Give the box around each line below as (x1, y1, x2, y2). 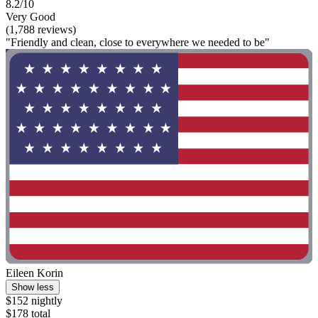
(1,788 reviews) (6, 23, 76, 36)
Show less (11, 281, 54, 292)
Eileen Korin (6, 266, 63, 279)
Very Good (6, 11, 55, 23)
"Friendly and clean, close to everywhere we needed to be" (6, 36, 270, 49)
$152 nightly (6, 294, 62, 307)
